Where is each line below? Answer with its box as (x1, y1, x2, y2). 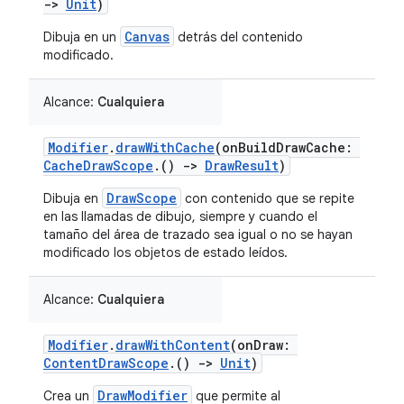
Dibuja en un (43, 29, 120, 45)
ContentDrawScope (43, 354, 169, 372)
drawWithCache (115, 139, 215, 156)
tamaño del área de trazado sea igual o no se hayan (43, 226, 353, 243)
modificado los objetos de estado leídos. (43, 244, 288, 261)
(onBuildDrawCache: (215, 139, 360, 156)
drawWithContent (115, 336, 230, 353)
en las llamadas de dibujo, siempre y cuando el (43, 208, 317, 225)
